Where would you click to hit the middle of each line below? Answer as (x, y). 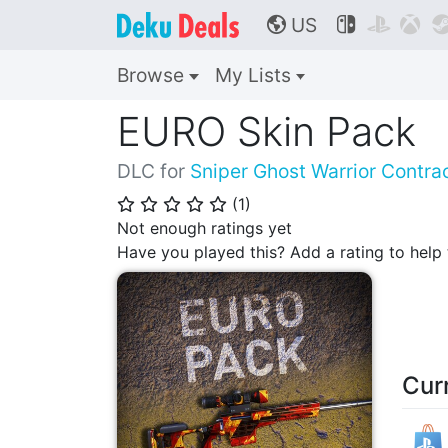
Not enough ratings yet (204, 228)
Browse (153, 75)
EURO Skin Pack (266, 131)
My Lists (255, 75)
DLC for (153, 171)
